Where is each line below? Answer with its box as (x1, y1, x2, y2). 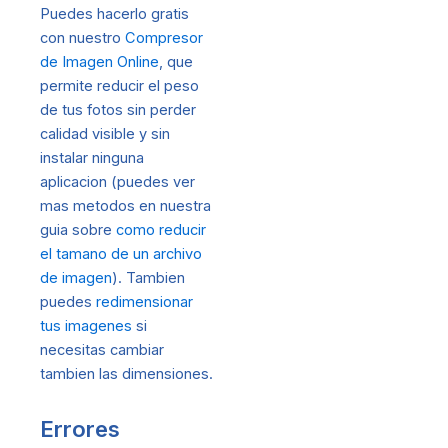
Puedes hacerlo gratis (40, 4, 189, 23)
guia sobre (40, 220, 116, 239)
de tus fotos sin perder (40, 100, 196, 119)
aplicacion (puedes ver (40, 172, 195, 191)
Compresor (125, 28, 203, 47)
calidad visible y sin (40, 124, 170, 143)
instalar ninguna (40, 148, 144, 167)
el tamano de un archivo (40, 244, 202, 263)
